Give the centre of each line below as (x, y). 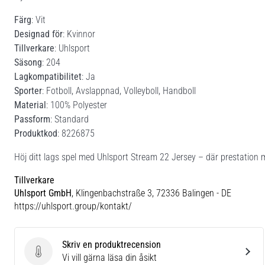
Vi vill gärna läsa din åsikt (109, 257)
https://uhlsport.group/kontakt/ (73, 206)
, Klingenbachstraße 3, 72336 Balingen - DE (151, 193)
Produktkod (36, 133)
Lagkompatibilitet (48, 76)
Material (30, 105)
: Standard (70, 119)
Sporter (28, 91)
